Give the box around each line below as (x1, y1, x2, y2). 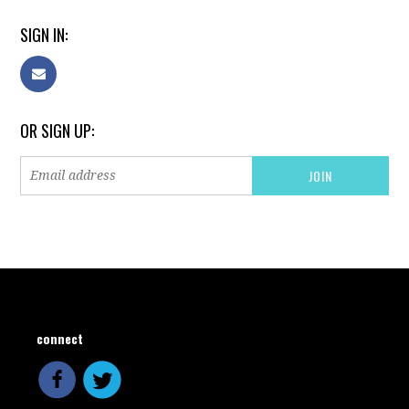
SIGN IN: (20, 22, 68, 47)
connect (37, 328, 84, 348)
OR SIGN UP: (20, 118, 95, 142)
